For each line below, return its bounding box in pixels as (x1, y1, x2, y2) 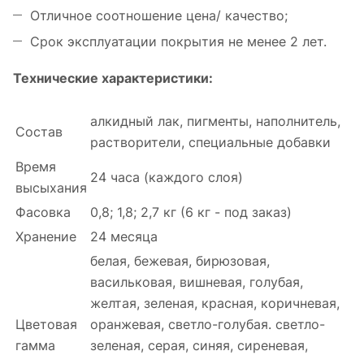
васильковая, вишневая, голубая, (90, 274, 303, 291)
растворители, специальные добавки (90, 134, 331, 151)
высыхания (15, 180, 87, 197)
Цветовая (15, 316, 77, 333)
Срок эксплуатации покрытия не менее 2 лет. (30, 33, 327, 50)
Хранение (15, 228, 76, 245)
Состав (15, 123, 63, 141)
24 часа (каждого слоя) (90, 169, 243, 186)
